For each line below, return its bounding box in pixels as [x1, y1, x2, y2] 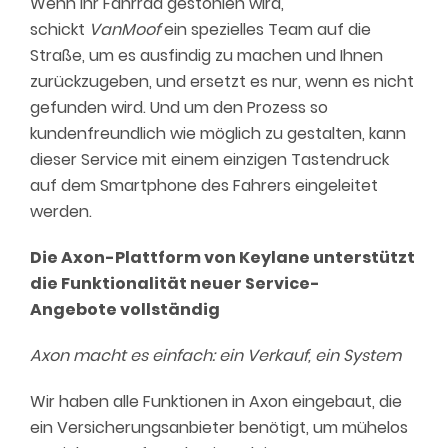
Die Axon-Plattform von [30, 246, 239, 269]
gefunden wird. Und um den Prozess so [30, 96, 328, 119]
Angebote [30, 298, 117, 321]
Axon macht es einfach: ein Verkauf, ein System [30, 344, 401, 367]
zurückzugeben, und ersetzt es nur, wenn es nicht [30, 70, 414, 93]
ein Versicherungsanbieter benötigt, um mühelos [30, 416, 408, 439]
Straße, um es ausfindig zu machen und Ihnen [30, 44, 383, 67]
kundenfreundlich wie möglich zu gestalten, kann [30, 122, 406, 145]
